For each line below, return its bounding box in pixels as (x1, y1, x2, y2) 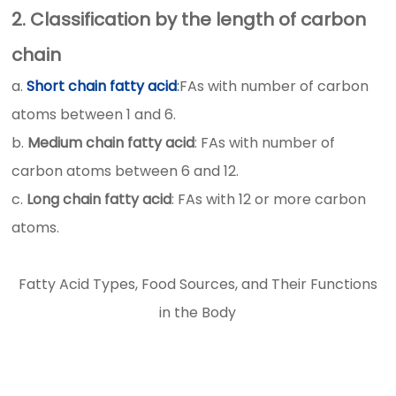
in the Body (159, 302, 237, 323)
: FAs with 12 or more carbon (171, 189, 367, 209)
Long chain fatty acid (23, 189, 172, 209)
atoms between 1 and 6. (11, 104, 177, 125)
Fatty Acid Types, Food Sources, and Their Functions (18, 274, 377, 294)
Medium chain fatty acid (24, 133, 195, 153)
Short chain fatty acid (27, 76, 178, 96)
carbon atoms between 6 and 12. (11, 161, 240, 181)
